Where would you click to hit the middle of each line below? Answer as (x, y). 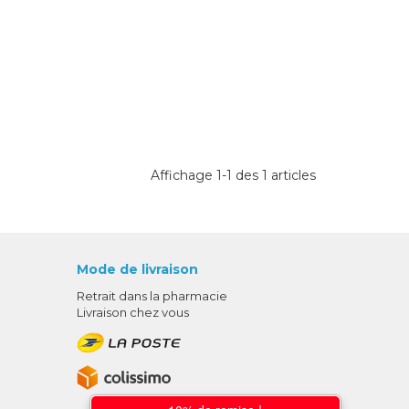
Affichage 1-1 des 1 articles (233, 176)
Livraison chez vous (132, 313)
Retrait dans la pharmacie (152, 296)
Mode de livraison (137, 270)
